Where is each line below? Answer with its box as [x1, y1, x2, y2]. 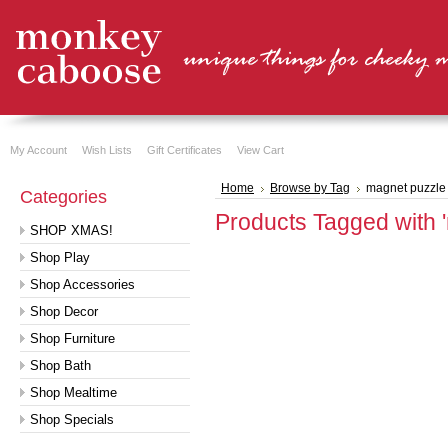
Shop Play [30, 250, 90, 265]
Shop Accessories [30, 277, 135, 292]
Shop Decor [30, 304, 98, 319]
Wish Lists [82, 144, 132, 156]
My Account [10, 144, 67, 156]
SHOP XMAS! [30, 223, 113, 238]
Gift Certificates [147, 144, 222, 156]
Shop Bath [30, 358, 91, 373]
